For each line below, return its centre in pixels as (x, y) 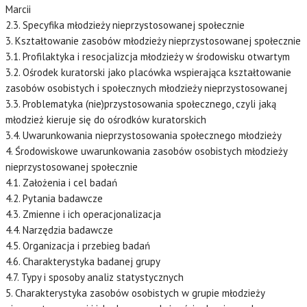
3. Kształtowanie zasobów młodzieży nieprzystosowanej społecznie (153, 40)
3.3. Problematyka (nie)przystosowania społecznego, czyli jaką (141, 103)
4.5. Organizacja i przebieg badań (78, 245)
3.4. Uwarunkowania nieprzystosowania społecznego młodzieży (144, 135)
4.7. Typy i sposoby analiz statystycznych (95, 277)
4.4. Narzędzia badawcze (59, 230)
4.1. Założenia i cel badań (61, 182)
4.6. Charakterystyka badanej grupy (83, 261)
